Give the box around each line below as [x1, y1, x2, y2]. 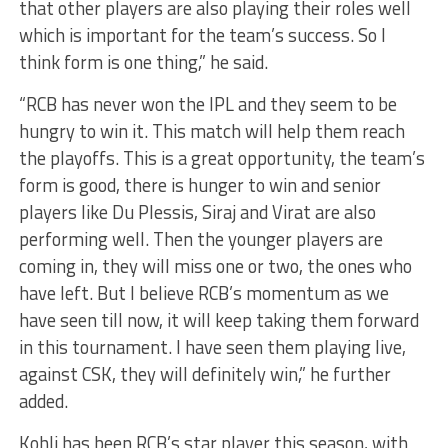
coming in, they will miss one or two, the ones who [18, 252, 412, 280]
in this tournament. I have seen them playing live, [18, 333, 406, 361]
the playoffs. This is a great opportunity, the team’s [18, 144, 425, 172]
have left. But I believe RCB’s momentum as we [18, 279, 389, 307]
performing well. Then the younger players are [18, 225, 383, 253]
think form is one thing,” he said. [18, 48, 268, 76]
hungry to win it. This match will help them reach [18, 117, 405, 145]
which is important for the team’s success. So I [18, 21, 386, 49]
